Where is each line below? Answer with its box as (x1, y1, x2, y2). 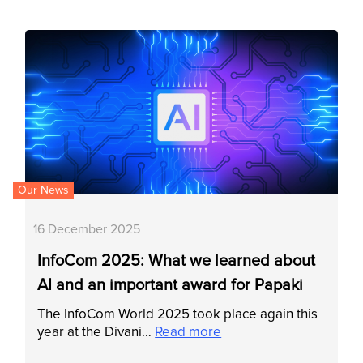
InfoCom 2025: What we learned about (37, 251, 316, 271)
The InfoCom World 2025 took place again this (37, 305, 318, 323)
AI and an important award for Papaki (37, 275, 304, 296)
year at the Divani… (37, 323, 156, 341)
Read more (155, 323, 222, 341)
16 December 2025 (33, 221, 141, 238)
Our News (18, 183, 70, 198)
